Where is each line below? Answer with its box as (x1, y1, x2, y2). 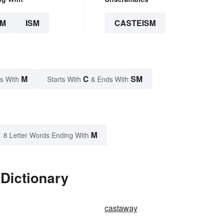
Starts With (47, 74, 83, 84)
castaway (104, 202, 137, 214)
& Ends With (89, 74, 131, 84)
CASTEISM (114, 17, 156, 29)
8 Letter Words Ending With (3, 130, 89, 140)
